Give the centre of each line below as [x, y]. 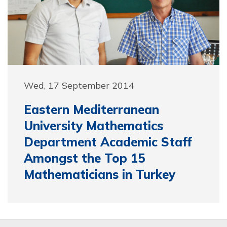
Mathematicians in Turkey [100, 174]
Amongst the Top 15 [84, 158]
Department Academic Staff [108, 142]
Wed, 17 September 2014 [79, 85]
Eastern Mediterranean [91, 109]
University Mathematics [93, 125]
